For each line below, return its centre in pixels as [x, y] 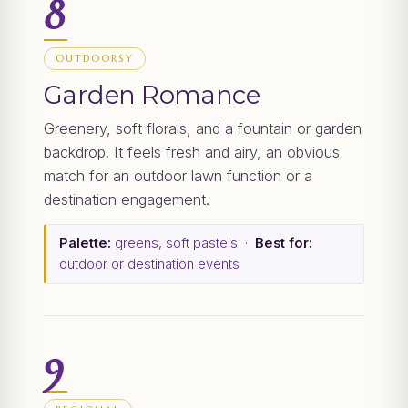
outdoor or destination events [149, 265]
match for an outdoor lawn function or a [178, 176]
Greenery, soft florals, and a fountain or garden [203, 129]
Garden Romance [152, 95]
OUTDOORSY [95, 59]
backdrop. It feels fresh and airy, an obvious [192, 153]
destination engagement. [127, 200]
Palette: [85, 244]
